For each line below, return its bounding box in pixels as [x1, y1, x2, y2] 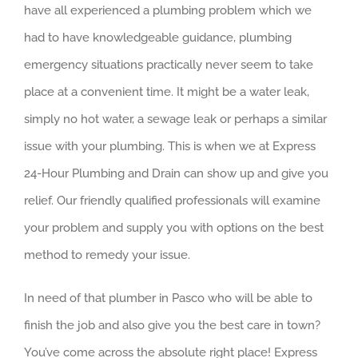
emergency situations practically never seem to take [24, 58, 313, 73]
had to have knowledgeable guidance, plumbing [24, 30, 292, 46]
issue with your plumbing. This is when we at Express [24, 139, 316, 154]
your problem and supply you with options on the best [24, 221, 324, 236]
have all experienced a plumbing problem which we [24, 3, 312, 18]
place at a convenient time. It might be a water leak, [24, 85, 309, 100]
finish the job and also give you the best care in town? [24, 318, 320, 333]
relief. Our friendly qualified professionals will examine [24, 193, 320, 209]
